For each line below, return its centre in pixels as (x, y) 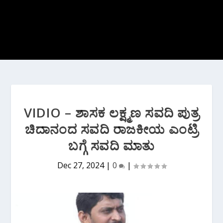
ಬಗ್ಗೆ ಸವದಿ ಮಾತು (111, 145)
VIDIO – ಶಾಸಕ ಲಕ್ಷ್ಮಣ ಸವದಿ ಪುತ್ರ (111, 112)
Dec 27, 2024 (80, 165)
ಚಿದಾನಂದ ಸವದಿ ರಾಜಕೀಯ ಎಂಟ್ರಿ (111, 129)
